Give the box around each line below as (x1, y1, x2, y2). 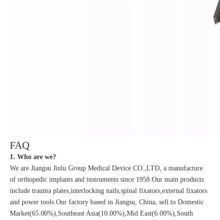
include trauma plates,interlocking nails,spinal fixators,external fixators (10, 187, 207, 194)
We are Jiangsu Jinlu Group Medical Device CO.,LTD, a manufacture (10, 164, 203, 172)
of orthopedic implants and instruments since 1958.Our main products (10, 175, 204, 183)
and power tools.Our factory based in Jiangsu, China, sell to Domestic (10, 198, 204, 206)
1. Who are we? (10, 153, 56, 161)
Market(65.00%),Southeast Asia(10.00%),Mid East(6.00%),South (10, 209, 193, 217)
